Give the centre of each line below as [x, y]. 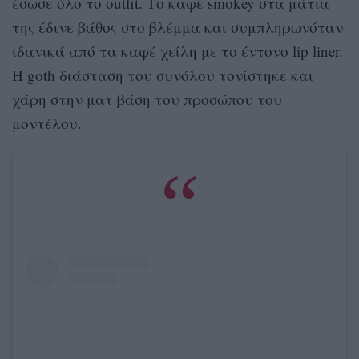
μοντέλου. [47, 123]
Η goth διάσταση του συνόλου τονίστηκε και [163, 75]
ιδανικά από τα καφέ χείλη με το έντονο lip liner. [177, 50]
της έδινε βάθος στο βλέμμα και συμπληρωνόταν [177, 26]
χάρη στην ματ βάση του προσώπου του [147, 99]
